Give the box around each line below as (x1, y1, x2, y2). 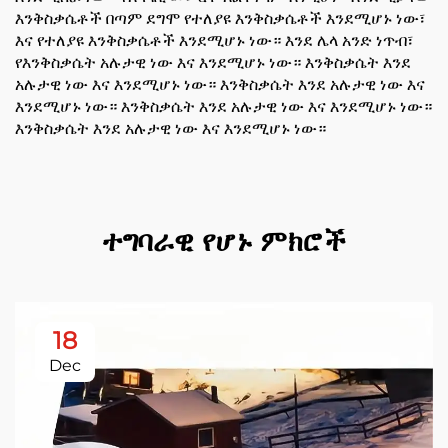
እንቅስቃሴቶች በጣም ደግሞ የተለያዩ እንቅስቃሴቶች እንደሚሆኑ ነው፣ (15, 9, 426, 28)
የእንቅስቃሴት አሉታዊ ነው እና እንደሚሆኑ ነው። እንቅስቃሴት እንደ (15, 53, 411, 72)
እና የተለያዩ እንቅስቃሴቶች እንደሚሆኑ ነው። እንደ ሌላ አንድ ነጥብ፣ (15, 31, 414, 50)
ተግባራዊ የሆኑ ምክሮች (102, 224, 346, 258)
